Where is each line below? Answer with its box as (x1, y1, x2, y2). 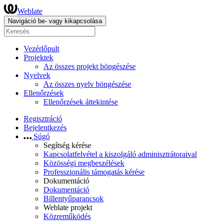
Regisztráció (24, 114, 62, 123)
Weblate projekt (43, 203, 92, 212)
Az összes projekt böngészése (43, 62, 136, 71)
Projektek (24, 53, 53, 62)
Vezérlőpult (24, 44, 59, 53)
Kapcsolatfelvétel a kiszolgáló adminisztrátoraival (43, 150, 197, 158)
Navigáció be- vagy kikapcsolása (8, 17, 102, 25)
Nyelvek (24, 71, 50, 79)
